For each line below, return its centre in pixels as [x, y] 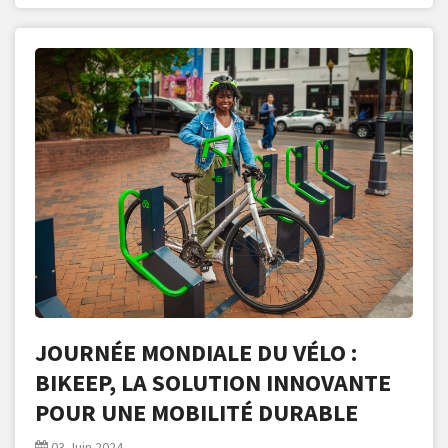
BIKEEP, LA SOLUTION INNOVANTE [213, 383]
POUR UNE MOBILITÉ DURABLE [196, 413]
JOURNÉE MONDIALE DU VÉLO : [196, 353]
